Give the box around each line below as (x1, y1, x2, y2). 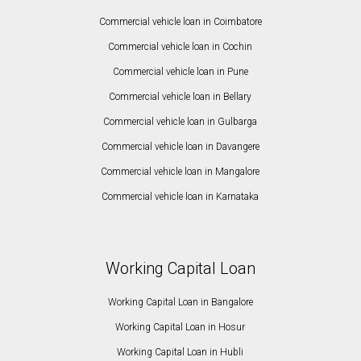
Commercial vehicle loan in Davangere (101, 141, 259, 153)
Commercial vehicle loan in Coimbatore (98, 16, 262, 28)
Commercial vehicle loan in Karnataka (102, 191, 259, 203)
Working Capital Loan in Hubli (117, 346, 244, 359)
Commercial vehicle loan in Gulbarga (103, 116, 258, 128)
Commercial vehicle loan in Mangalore (101, 166, 260, 178)
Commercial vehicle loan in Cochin (108, 41, 253, 53)
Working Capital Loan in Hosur (115, 322, 246, 334)
